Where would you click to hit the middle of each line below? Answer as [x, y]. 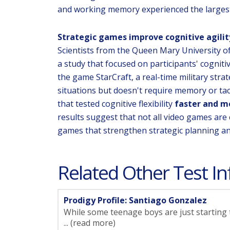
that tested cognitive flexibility [116, 104]
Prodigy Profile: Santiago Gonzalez [135, 200]
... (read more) [90, 223]
